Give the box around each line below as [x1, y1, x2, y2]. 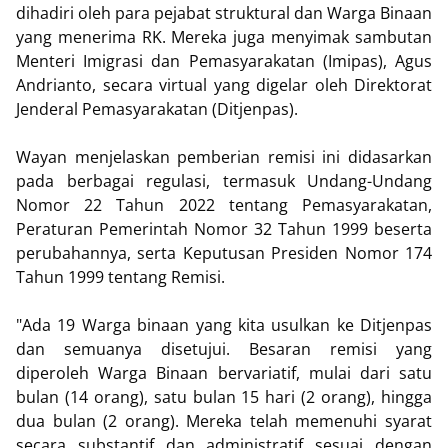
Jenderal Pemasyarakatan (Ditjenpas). [16, 98, 298, 121]
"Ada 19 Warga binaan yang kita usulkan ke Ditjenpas [16, 314, 432, 337]
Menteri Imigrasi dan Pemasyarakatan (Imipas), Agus [16, 50, 432, 73]
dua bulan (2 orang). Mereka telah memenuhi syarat [16, 410, 432, 433]
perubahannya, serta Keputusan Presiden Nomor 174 [16, 242, 432, 265]
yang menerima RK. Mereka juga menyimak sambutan [16, 26, 432, 49]
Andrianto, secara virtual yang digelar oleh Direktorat [16, 74, 432, 97]
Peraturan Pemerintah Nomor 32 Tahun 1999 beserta [16, 218, 432, 241]
